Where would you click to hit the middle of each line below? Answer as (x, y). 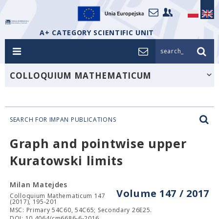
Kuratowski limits (66, 160)
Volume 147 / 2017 (163, 193)
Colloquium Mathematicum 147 (58, 196)
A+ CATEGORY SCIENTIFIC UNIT (97, 33)
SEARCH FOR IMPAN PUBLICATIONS (63, 120)
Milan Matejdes (39, 185)
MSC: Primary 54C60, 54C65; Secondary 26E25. (81, 210)
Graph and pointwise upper (98, 143)
